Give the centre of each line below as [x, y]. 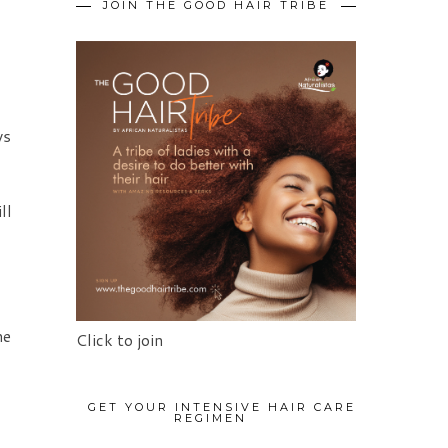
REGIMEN [210, 418]
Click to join [119, 340]
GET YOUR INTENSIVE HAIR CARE [222, 407]
